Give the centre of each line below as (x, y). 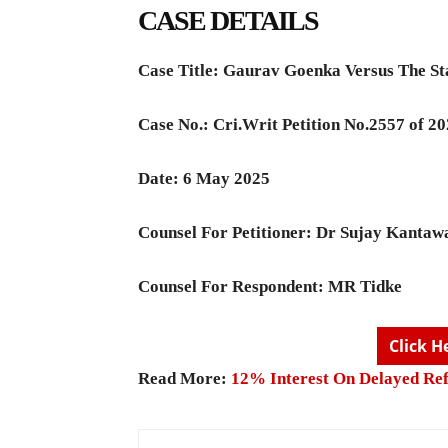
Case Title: (180, 70)
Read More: (184, 378)
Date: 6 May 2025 (204, 178)
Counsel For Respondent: (233, 286)
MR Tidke (365, 286)
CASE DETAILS (228, 20)
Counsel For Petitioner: (227, 232)
